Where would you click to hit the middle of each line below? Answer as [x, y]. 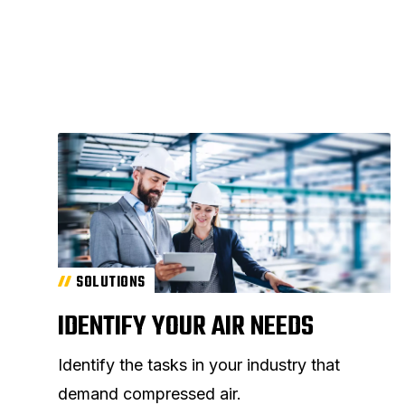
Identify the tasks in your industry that [199, 365]
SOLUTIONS [111, 283]
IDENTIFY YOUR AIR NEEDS [186, 328]
